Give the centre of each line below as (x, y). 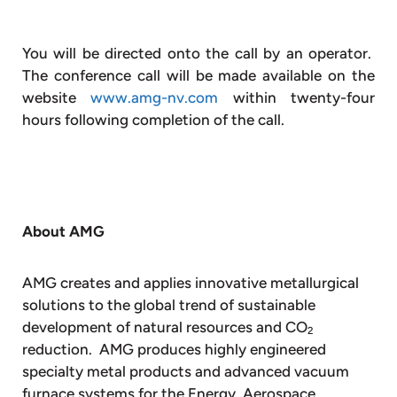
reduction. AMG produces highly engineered (174, 349)
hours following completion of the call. (155, 119)
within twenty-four (297, 97)
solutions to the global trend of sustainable (169, 304)
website (57, 97)
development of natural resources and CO (165, 327)
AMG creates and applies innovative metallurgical (191, 282)
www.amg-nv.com (155, 97)
